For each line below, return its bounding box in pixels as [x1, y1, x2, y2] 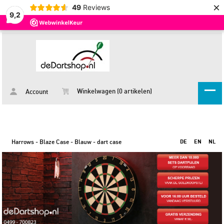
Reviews [82, 3, 110, 11]
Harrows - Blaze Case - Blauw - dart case [11, 139, 122, 145]
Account [24, 89, 48, 95]
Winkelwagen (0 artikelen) [75, 88, 152, 95]
